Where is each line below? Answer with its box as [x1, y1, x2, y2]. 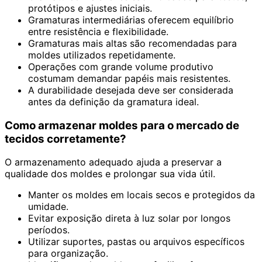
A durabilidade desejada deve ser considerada [28, 84, 233, 96]
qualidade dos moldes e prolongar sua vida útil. [5, 168, 215, 180]
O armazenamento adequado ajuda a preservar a [5, 156, 222, 168]
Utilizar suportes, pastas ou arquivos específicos [28, 236, 244, 248]
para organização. [28, 247, 108, 260]
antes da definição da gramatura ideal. [28, 95, 199, 108]
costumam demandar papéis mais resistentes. [28, 72, 230, 84]
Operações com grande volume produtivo [28, 60, 213, 73]
